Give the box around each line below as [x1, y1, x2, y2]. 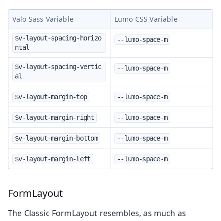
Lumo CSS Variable [114, 14, 178, 24]
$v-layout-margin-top [15, 92, 87, 101]
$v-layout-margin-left [15, 154, 91, 163]
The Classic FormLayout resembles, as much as [8, 207, 186, 219]
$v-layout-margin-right [15, 113, 94, 121]
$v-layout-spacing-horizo [15, 34, 102, 42]
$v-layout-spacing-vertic [15, 62, 102, 71]
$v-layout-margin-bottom [15, 134, 98, 142]
